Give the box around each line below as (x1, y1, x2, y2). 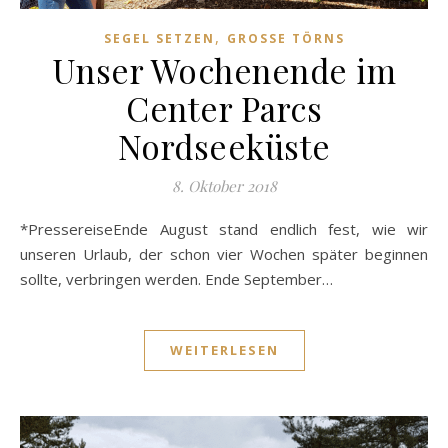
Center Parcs (126, 86, 322, 131)
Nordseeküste (117, 124, 331, 169)
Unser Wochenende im (51, 48, 397, 93)
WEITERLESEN (169, 341, 279, 360)
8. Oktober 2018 (171, 176, 277, 197)
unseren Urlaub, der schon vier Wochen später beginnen (20, 244, 428, 265)
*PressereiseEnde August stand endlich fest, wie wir (20, 219, 38, 240)
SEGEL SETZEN (103, 30, 215, 48)
